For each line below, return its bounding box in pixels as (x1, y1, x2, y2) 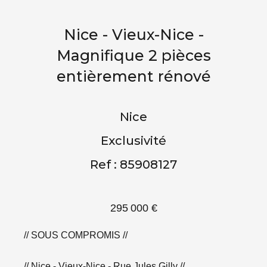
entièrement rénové (56, 67, 211, 85)
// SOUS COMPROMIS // (24, 229, 128, 240)
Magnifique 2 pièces (56, 46, 211, 64)
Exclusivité (101, 133, 166, 148)
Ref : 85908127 (90, 157, 177, 172)
